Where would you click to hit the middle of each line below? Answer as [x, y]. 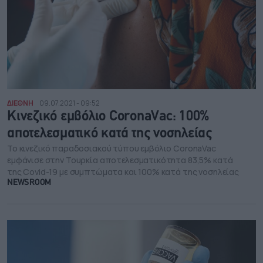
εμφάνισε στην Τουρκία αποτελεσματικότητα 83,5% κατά [120, 160]
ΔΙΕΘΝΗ [20, 103]
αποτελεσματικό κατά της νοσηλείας [109, 134]
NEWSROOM [29, 183]
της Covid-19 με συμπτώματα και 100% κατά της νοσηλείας [123, 172]
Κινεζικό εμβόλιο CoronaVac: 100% [108, 117]
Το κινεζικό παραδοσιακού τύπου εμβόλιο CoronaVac [112, 149]
